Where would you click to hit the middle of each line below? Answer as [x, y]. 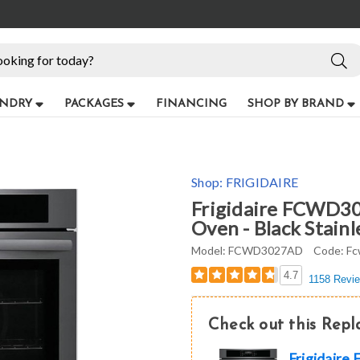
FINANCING [191, 104]
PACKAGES [94, 104]
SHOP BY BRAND [295, 104]
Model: [209, 250]
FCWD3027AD [266, 250]
